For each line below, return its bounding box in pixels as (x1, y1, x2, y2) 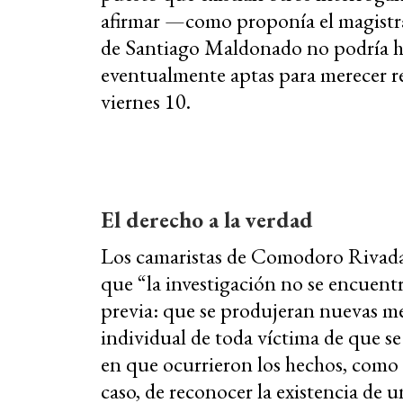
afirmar (101, 5, 165, 34)
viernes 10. (101, 86, 191, 115)
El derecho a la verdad (101, 204, 313, 234)
